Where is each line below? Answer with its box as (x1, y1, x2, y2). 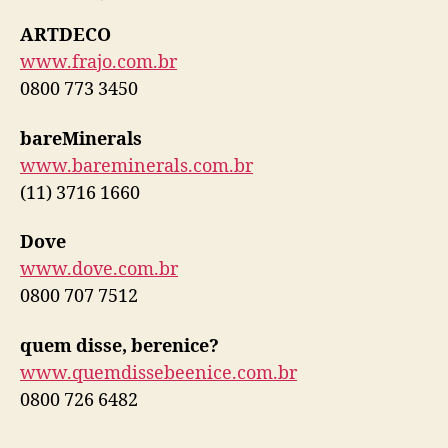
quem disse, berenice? (20, 334, 219, 358)
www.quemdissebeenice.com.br (20, 361, 297, 385)
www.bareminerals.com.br (20, 154, 253, 178)
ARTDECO (20, 24, 111, 48)
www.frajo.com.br (20, 51, 177, 75)
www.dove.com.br (20, 258, 178, 282)
